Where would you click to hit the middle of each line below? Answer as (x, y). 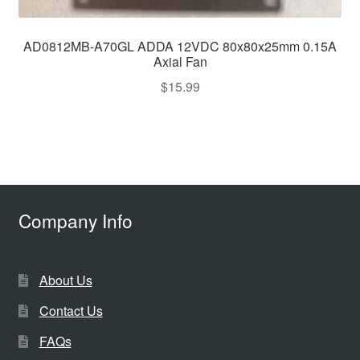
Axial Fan (180, 62)
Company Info (75, 220)
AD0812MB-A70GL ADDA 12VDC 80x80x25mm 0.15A (180, 47)
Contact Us (71, 310)
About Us (65, 280)
